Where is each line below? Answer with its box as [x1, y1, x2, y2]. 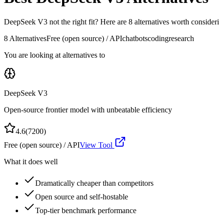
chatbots [122, 34, 148, 43]
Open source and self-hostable [35, 192, 128, 201]
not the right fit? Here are [47, 17, 129, 26]
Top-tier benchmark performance [35, 206, 136, 215]
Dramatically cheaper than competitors [35, 178, 153, 187]
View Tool [80, 140, 114, 149]
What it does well [4, 157, 58, 166]
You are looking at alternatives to [4, 50, 105, 59]
